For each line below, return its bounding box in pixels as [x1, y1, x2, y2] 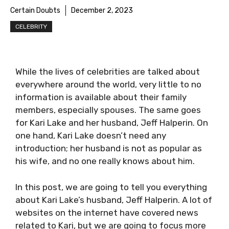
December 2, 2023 [71, 6, 133, 15]
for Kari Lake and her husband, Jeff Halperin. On [15, 118, 208, 128]
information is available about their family [15, 92, 187, 102]
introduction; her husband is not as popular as [15, 143, 202, 153]
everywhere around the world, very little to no [15, 79, 201, 89]
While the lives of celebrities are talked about [15, 66, 200, 77]
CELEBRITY [15, 23, 47, 30]
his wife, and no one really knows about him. [15, 156, 195, 166]
